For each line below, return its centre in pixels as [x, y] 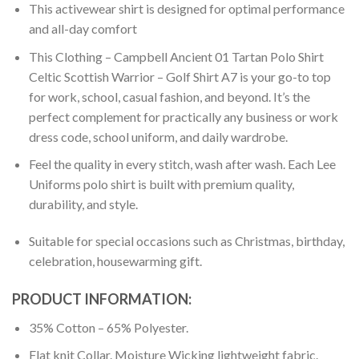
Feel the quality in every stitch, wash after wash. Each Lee [182, 164]
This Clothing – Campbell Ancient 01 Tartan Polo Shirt [176, 56]
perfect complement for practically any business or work [183, 116]
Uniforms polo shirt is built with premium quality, [161, 184]
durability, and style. [83, 204]
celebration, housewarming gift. [115, 261]
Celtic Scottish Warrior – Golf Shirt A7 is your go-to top [179, 76]
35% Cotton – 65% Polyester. [108, 327]
